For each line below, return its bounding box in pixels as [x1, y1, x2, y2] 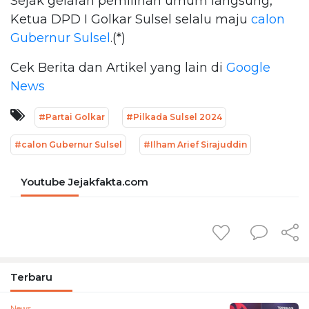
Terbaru [10, 270, 52, 283]
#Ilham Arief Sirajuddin [143, 139, 247, 150]
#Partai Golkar [39, 111, 105, 122]
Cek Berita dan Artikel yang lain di [10, 59, 226, 75]
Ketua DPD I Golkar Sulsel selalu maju [10, 11, 248, 27]
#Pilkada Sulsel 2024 [126, 111, 222, 122]
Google [226, 59, 270, 75]
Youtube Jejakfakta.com [21, 175, 148, 188]
